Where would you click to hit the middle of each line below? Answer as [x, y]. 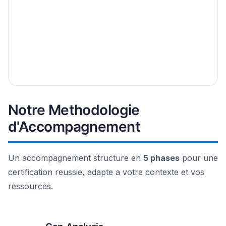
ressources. [31, 186]
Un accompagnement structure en [76, 158]
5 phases [161, 158]
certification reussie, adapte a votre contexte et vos [106, 172]
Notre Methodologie [74, 110]
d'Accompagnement [74, 127]
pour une [199, 158]
